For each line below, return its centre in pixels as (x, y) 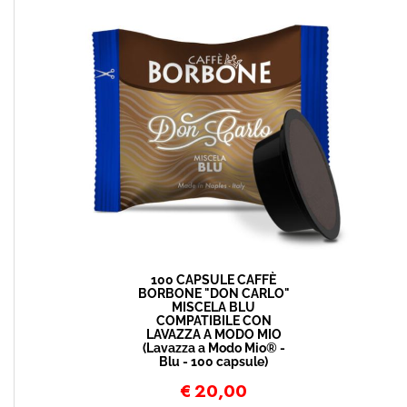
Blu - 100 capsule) (213, 362)
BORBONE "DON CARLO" (213, 293)
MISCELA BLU (213, 307)
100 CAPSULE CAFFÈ (213, 280)
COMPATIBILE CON (213, 321)
